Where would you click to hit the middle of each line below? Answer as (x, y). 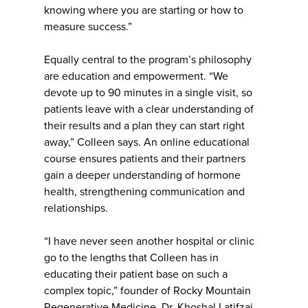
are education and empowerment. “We (136, 76)
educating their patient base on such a (136, 274)
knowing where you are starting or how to (144, 10)
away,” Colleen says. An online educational (147, 142)
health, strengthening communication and (144, 191)
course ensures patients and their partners (145, 158)
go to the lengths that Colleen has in (131, 257)
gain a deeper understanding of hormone (142, 175)
